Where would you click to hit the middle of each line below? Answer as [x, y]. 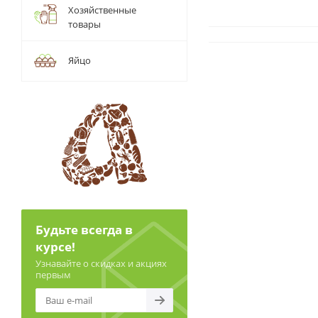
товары [84, 24]
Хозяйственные [102, 10]
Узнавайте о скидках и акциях [101, 263]
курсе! [55, 247]
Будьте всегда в [84, 230]
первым [53, 275]
